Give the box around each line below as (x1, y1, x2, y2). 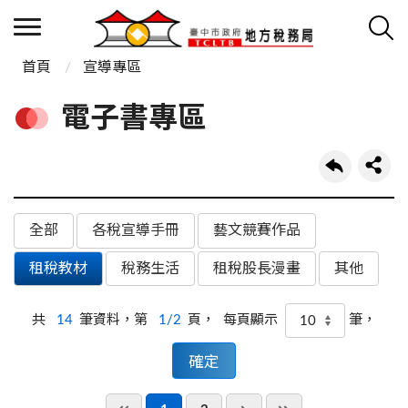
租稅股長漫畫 (213, 260, 301, 276)
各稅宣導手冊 (92, 223, 179, 239)
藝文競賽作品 (213, 223, 301, 239)
